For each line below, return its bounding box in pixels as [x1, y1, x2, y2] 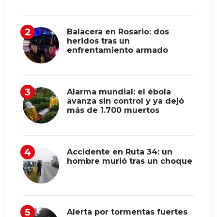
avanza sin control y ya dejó [67, 96, 184, 106]
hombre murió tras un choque [67, 156, 192, 166]
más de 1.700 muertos [67, 105, 159, 115]
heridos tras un [67, 36, 130, 46]
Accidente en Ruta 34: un [67, 147, 172, 156]
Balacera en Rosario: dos [67, 27, 169, 36]
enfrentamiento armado [67, 45, 168, 55]
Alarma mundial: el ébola [67, 87, 171, 96]
